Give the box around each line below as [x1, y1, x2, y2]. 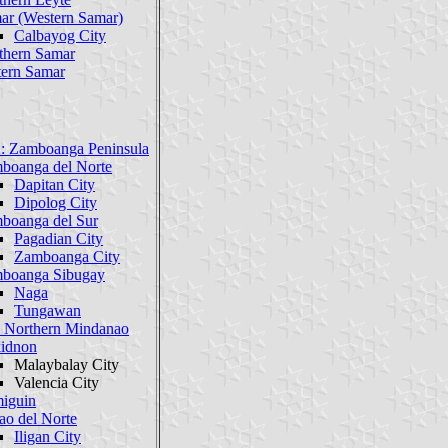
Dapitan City [14, 176, 95, 194]
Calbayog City [14, 26, 106, 44]
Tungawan [14, 302, 81, 320]
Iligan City [14, 428, 81, 446]
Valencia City [14, 374, 99, 392]
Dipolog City [14, 194, 97, 212]
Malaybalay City [14, 356, 119, 374]
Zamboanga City [14, 248, 120, 266]
